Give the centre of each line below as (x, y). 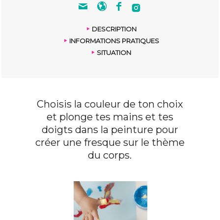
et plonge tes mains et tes (110, 117)
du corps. (110, 155)
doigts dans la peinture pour (110, 130)
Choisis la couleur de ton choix (110, 104)
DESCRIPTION (114, 29)
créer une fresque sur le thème (110, 142)
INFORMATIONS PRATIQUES (114, 41)
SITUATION (114, 53)
